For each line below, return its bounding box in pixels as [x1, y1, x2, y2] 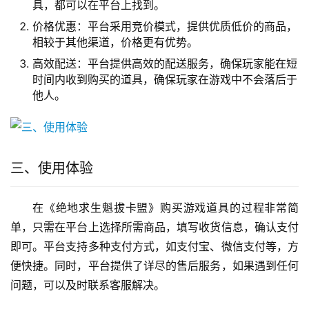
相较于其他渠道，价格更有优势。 [32, 35, 198, 50]
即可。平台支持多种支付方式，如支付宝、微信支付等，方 [10, 239, 299, 254]
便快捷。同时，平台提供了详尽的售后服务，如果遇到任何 [10, 259, 299, 273]
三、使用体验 [10, 160, 93, 177]
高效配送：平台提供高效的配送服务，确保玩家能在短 [32, 57, 297, 71]
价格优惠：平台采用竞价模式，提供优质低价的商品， [32, 19, 297, 34]
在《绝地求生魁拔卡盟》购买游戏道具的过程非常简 [32, 201, 299, 215]
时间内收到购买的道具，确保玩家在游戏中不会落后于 [32, 72, 297, 87]
